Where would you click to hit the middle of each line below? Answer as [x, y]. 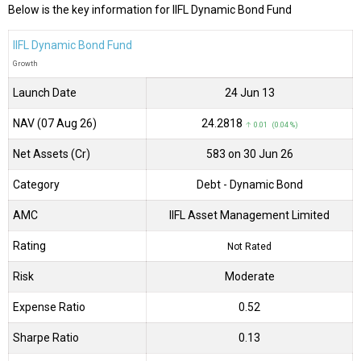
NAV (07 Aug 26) [55, 124]
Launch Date [45, 93]
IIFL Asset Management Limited [249, 216]
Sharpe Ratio [46, 338]
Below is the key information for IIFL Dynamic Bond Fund [150, 10]
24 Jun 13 [249, 93]
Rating [29, 246]
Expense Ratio [49, 307]
